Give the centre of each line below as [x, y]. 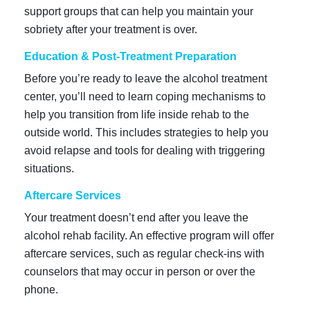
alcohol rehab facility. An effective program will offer [149, 235]
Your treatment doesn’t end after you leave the [136, 217]
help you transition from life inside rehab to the [137, 114]
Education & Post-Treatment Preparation [130, 56]
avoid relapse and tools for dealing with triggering [145, 150]
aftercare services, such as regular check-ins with [144, 253]
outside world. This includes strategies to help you [146, 132]
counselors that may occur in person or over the [140, 271]
